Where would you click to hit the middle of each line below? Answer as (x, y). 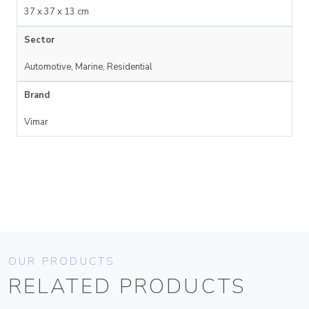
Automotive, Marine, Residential (88, 67)
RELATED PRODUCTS (127, 287)
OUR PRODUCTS (62, 262)
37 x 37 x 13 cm (57, 12)
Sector (39, 40)
